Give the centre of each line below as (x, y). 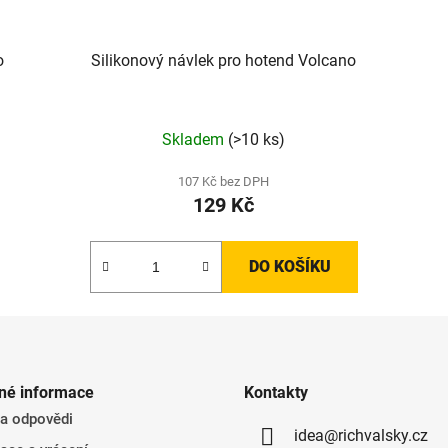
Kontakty (276, 392)
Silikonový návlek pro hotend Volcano (224, 60)
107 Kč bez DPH (224, 181)
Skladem (195, 139)
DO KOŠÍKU (289, 266)
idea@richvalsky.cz (361, 435)
